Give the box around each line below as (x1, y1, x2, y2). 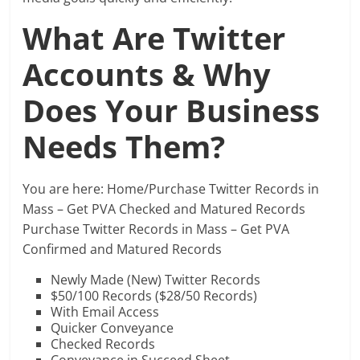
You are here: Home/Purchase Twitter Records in (22, 180, 320, 198)
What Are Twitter (22, 17, 286, 59)
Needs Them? (22, 125, 226, 167)
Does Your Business (22, 89, 321, 131)
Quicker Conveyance (51, 319, 174, 337)
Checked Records (51, 335, 156, 353)
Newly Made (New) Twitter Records (51, 271, 261, 288)
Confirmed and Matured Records (22, 240, 223, 258)
